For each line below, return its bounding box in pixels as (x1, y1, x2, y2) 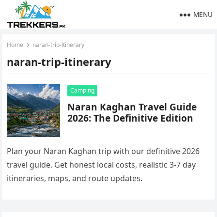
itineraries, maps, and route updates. (7, 173, 143, 184)
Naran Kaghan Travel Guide (67, 100, 197, 113)
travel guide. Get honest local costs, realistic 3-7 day (7, 159, 196, 170)
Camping (70, 86, 95, 94)
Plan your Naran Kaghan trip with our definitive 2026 (7, 146, 200, 156)
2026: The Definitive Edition (67, 111, 194, 124)
